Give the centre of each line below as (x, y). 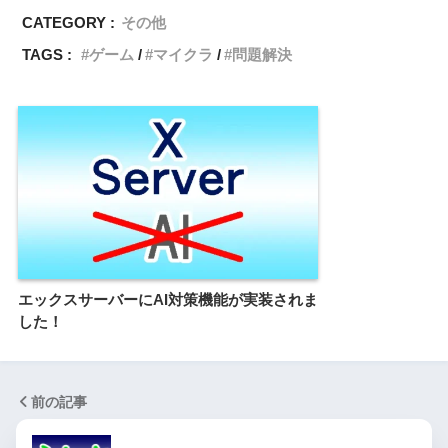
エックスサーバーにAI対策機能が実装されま (168, 300)
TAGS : (47, 55)
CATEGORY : (69, 23)
